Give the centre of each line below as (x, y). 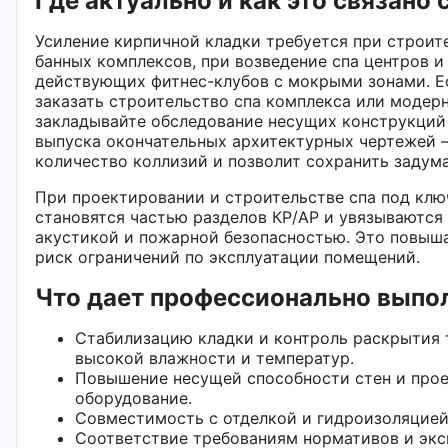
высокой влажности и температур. (214, 357)
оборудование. (133, 397)
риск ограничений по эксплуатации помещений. (227, 256)
